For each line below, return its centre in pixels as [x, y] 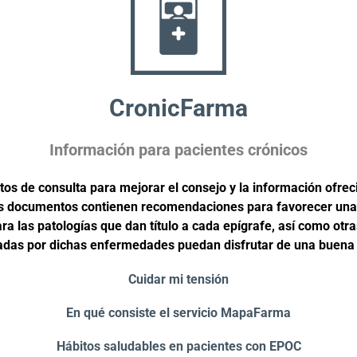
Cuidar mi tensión [178, 279]
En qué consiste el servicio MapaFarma [178, 312]
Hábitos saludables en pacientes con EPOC [178, 346]
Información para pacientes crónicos [178, 149]
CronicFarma [178, 108]
